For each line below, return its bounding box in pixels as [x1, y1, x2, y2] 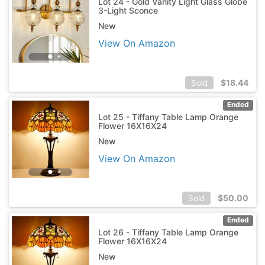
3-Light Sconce [98, 5, 158, 15]
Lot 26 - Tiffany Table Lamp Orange [98, 227, 238, 237]
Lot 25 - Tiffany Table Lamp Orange [98, 111, 238, 122]
